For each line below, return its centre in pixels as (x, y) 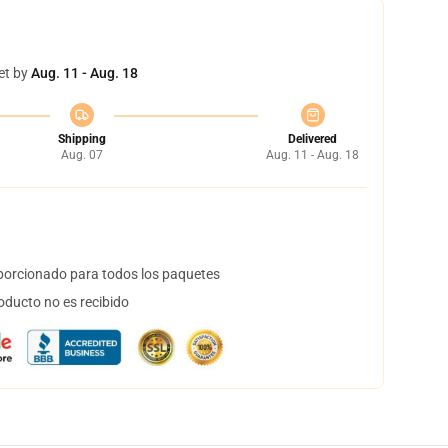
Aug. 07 (81, 155)
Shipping (81, 139)
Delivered (312, 139)
